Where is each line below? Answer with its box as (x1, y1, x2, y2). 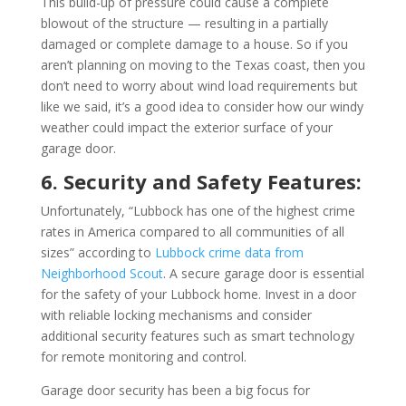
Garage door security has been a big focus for (40, 381, 310, 399)
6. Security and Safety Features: (40, 167, 362, 195)
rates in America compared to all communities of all (40, 222, 344, 240)
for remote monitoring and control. (40, 347, 246, 365)
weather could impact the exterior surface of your (40, 118, 333, 136)
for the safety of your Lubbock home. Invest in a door (40, 285, 356, 303)
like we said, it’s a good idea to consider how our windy (40, 97, 363, 115)
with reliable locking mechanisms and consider (40, 305, 312, 324)
